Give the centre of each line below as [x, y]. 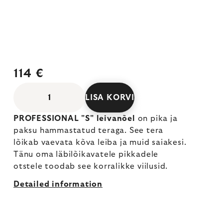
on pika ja [158, 118]
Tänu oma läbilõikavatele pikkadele [86, 154]
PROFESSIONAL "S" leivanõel [76, 118]
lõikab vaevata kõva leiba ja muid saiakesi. [100, 142]
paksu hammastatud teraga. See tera [89, 130]
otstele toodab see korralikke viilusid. [91, 166]
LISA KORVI [110, 98]
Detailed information [58, 184]
